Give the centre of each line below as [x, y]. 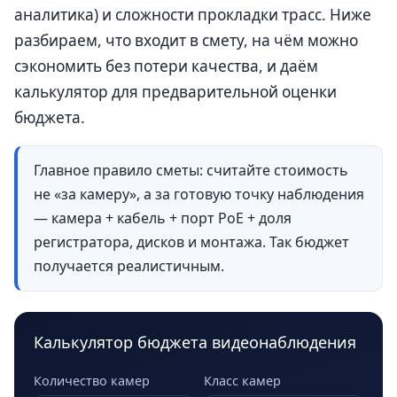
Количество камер [92, 380]
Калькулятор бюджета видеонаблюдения [195, 342]
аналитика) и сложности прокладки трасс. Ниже [193, 14]
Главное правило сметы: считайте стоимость [191, 171]
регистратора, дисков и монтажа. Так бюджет [191, 242]
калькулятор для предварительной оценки [175, 91]
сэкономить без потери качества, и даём [166, 66]
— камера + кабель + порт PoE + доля [163, 218]
